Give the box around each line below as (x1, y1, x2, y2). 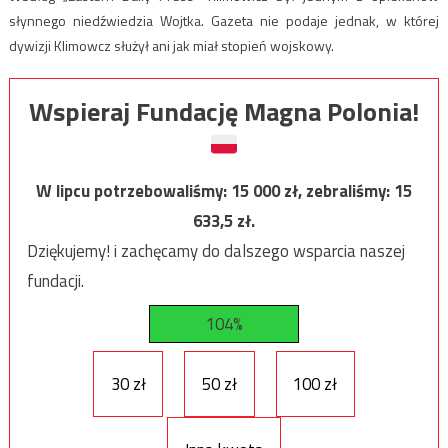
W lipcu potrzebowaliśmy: (36, 178, 231, 205)
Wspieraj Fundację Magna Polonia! (29, 92, 419, 132)
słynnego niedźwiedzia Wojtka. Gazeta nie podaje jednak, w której (8, 9, 440, 31)
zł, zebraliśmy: (284, 178, 394, 205)
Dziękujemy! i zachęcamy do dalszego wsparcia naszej (26, 238, 405, 265)
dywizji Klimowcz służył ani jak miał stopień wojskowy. (8, 34, 334, 56)
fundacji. (26, 268, 84, 295)
